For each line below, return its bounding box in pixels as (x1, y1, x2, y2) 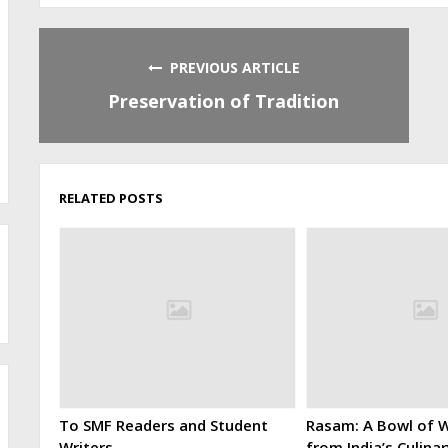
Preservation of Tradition (108, 88, 340, 113)
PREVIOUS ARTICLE (161, 57, 300, 77)
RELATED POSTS (59, 189, 164, 208)
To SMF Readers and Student (59, 415, 269, 436)
